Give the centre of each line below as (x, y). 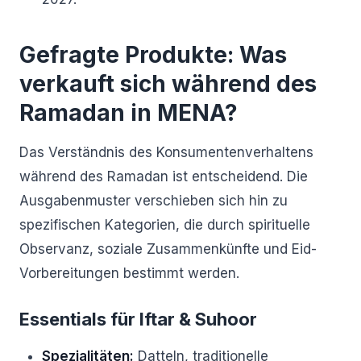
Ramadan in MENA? (129, 113)
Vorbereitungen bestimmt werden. (129, 273)
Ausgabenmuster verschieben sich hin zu (154, 201)
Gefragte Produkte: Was (153, 55)
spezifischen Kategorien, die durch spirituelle (165, 225)
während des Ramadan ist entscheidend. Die (164, 176)
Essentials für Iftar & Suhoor (138, 319)
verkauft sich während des (168, 84)
